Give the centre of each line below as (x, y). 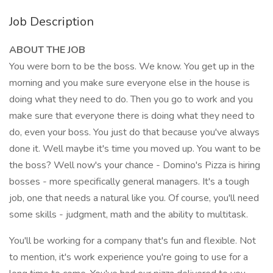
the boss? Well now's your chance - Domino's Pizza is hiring (135, 165)
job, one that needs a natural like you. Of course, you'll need (134, 198)
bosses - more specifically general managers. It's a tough (129, 182)
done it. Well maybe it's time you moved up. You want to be (135, 149)
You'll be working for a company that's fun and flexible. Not (133, 241)
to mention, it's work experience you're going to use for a (129, 257)
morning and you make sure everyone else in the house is (129, 83)
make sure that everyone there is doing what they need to (132, 116)
